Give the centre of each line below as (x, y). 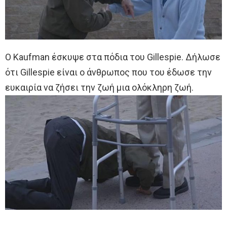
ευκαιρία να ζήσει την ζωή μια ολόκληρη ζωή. (99, 87)
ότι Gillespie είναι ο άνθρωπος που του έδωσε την (108, 72)
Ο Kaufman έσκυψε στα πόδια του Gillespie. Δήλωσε (113, 57)
